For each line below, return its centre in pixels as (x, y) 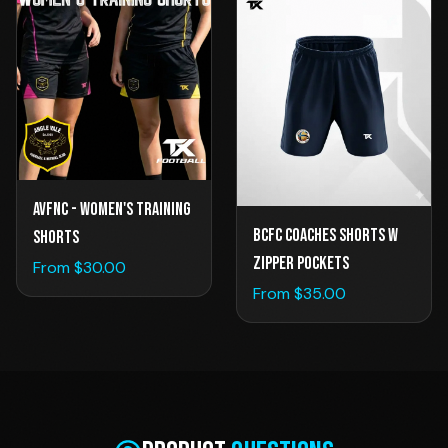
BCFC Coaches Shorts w (325, 236)
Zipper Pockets (301, 264)
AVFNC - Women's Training (112, 210)
